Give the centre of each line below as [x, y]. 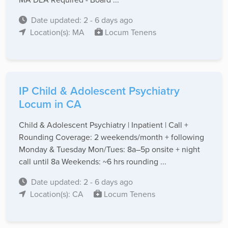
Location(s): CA [58, 194]
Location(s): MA [58, 32]
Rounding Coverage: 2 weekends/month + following [111, 137]
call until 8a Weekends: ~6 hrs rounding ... [93, 162]
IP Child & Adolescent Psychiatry [99, 91]
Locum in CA [50, 104]
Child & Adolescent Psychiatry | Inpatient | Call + [104, 125]
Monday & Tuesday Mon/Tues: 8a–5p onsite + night [109, 149]
